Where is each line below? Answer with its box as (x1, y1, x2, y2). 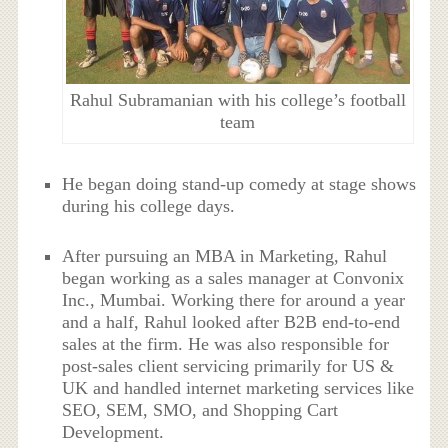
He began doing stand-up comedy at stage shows (62, 173, 417, 194)
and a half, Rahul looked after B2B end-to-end (62, 311, 401, 332)
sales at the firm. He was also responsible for (62, 333, 390, 354)
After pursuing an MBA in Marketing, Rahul (62, 245, 388, 266)
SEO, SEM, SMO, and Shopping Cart (62, 399, 339, 420)
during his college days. (62, 195, 236, 216)
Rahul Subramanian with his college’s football (69, 90, 406, 111)
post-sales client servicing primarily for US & (62, 355, 395, 376)
